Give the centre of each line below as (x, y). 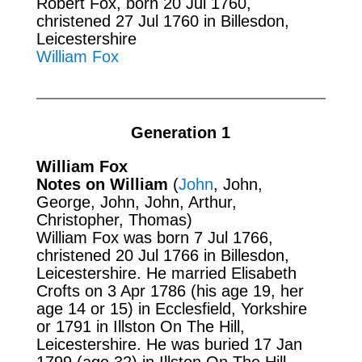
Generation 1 (181, 132)
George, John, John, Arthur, (136, 202)
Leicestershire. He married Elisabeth (166, 273)
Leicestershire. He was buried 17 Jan (169, 344)
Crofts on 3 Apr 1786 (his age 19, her (170, 290)
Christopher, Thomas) (114, 219)
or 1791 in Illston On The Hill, (140, 326)
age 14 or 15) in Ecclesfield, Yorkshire (171, 308)
